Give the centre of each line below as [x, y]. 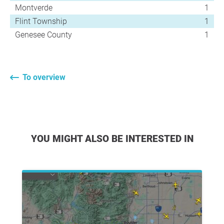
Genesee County [43, 34]
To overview [44, 77]
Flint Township [41, 21]
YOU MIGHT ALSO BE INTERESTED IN [115, 138]
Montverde [34, 7]
